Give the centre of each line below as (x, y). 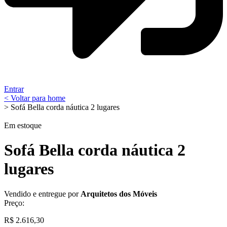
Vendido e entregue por (42, 194)
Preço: (14, 203)
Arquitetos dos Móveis (119, 194)
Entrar (14, 89)
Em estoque (23, 125)
